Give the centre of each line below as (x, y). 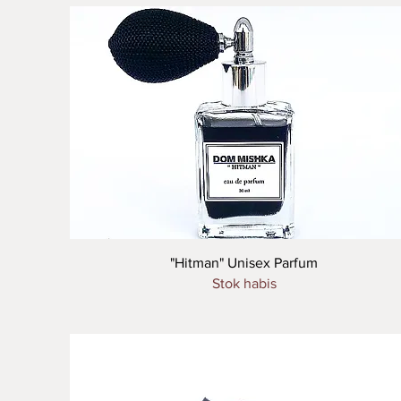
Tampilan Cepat (244, 261)
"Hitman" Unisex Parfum (244, 262)
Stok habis (244, 283)
